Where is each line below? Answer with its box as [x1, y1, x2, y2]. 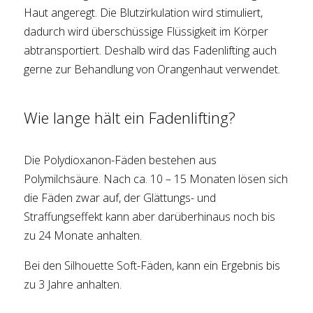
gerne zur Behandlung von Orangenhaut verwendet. [24, 61, 281, 78]
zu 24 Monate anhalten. [24, 228, 143, 244]
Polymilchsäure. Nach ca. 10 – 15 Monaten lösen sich [24, 171, 289, 187]
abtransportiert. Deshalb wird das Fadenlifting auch [24, 43, 277, 59]
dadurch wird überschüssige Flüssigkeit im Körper [24, 24, 269, 40]
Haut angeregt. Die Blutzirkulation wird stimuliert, [24, 5, 263, 21]
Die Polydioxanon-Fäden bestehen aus [24, 152, 217, 168]
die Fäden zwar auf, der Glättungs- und [24, 190, 217, 206]
